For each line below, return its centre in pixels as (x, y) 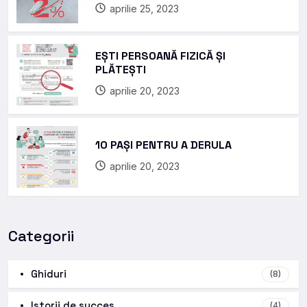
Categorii (41, 235)
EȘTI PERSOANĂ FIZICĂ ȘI (160, 56)
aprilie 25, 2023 (144, 8)
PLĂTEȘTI (121, 69)
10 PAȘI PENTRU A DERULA (163, 145)
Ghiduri (49, 273)
